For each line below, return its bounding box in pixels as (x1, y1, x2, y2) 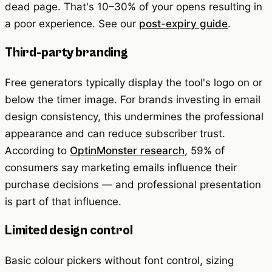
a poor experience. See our (5, 18, 139, 30)
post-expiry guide (139, 18, 228, 30)
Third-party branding (5, 46, 128, 61)
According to (5, 144, 70, 157)
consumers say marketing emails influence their (5, 161, 237, 174)
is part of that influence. (5, 195, 121, 208)
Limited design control (5, 223, 133, 239)
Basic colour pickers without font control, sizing (5, 254, 234, 267)
